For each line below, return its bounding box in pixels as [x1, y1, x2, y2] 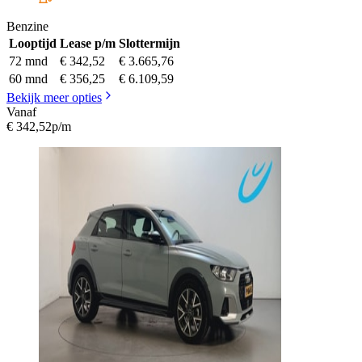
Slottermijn [119, 36, 180, 51]
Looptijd [9, 36, 57, 51]
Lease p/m [60, 36, 116, 51]
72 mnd [9, 54, 48, 69]
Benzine [6, 19, 48, 34]
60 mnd [9, 72, 48, 86]
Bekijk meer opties [6, 90, 102, 105]
